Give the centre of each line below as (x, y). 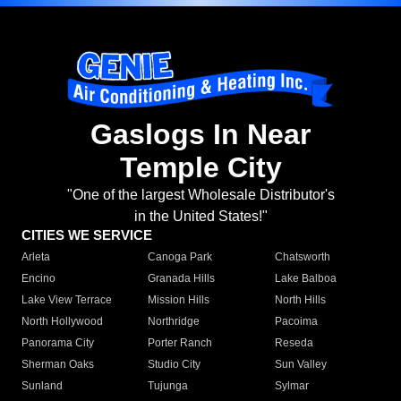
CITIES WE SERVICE (87, 235)
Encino (38, 279)
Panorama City (58, 343)
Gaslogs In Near (200, 135)
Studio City (175, 365)
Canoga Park (180, 257)
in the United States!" (200, 217)
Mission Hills (179, 300)
